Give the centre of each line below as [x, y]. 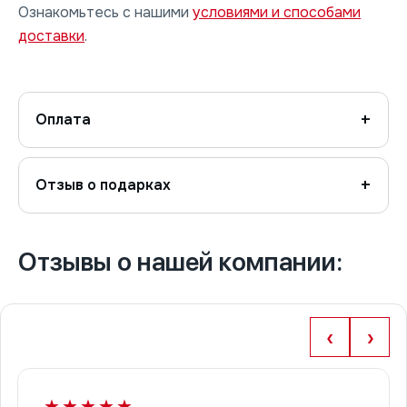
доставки [51, 36]
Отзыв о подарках [103, 185]
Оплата [63, 120]
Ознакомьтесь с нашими [105, 13]
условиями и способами [277, 13]
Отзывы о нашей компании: [180, 262]
